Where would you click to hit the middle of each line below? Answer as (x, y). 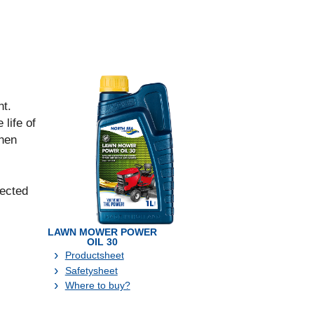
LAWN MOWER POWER (103, 232)
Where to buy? (97, 285)
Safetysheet (91, 270)
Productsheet (94, 255)
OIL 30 (103, 242)
